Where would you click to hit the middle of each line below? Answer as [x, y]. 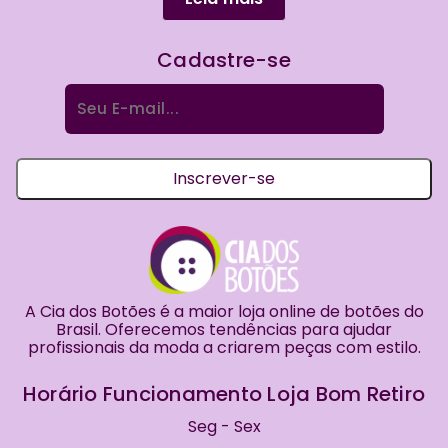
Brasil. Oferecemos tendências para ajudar [224, 329]
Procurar [258, 94]
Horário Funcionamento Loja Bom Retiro [224, 393]
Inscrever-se [224, 178]
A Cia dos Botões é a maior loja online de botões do [224, 311]
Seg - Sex [224, 426]
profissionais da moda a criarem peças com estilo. [224, 347]
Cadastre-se [224, 59]
